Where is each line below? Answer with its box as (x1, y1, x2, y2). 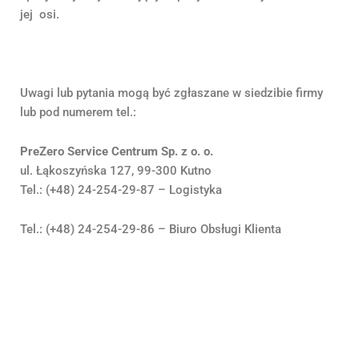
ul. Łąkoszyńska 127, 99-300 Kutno (20, 163, 212, 179)
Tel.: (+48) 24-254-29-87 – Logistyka (20, 183, 222, 198)
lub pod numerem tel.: (20, 105, 136, 120)
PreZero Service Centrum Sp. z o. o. (20, 144, 213, 159)
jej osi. (20, 7, 59, 22)
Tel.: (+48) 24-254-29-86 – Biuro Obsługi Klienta (20, 222, 281, 237)
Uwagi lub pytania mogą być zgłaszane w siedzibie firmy (20, 86, 323, 101)
